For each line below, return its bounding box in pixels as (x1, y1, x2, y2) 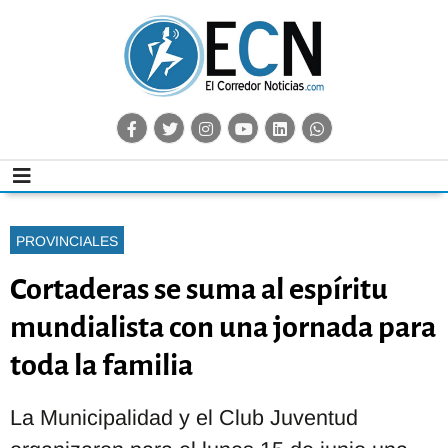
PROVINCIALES (16, 232, 118, 249)
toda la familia (10, 348, 193, 381)
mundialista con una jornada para (10, 310, 436, 343)
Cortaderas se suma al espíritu (10, 272, 388, 305)
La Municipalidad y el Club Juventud (10, 404, 358, 430)
